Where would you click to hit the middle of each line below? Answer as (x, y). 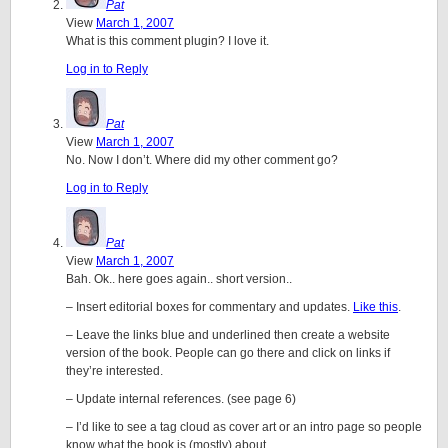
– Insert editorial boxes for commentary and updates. (209, 307)
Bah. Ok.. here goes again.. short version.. (179, 279)
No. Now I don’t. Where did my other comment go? (202, 160)
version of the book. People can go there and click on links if (228, 353)
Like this (375, 307)
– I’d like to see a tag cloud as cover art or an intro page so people (244, 427)
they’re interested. (114, 371)
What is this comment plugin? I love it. (167, 41)
